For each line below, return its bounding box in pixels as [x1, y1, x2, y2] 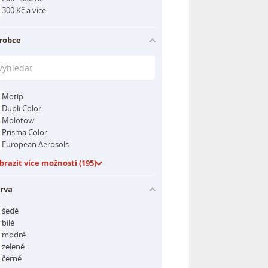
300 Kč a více [2, 4, 46, 16]
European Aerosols [2, 138, 69, 150]
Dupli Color [2, 102, 41, 114]
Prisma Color [2, 126, 47, 138]
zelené [2, 240, 25, 252]
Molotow [2, 114, 34, 126]
